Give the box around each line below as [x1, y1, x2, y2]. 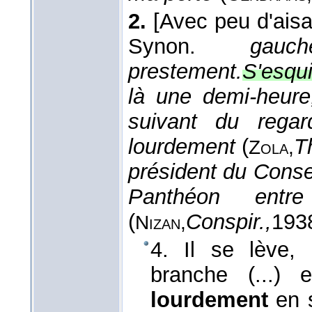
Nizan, [135, 212, 186, 234]
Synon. [128, 34, 250, 59]
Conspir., [186, 210, 272, 235]
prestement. [128, 59, 242, 84]
